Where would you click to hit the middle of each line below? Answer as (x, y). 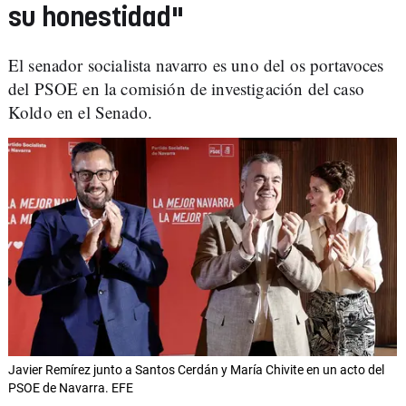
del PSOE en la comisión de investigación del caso (186, 88)
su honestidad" (96, 19)
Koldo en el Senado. (81, 112)
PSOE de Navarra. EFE (71, 388)
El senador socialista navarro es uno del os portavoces (196, 65)
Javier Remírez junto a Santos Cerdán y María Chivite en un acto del (196, 370)
